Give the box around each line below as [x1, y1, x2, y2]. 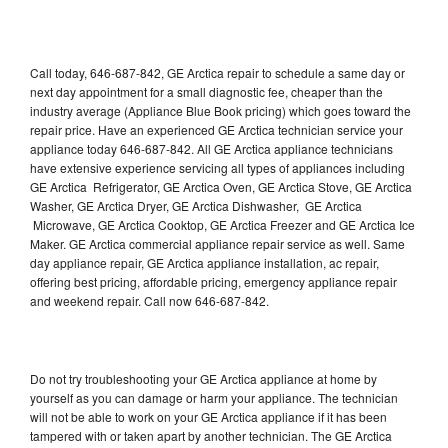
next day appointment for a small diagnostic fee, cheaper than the [30, 82, 383, 100]
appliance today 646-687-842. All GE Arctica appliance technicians [30, 139, 393, 157]
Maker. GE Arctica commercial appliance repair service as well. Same [30, 234, 405, 252]
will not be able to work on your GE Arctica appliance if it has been [30, 407, 387, 425]
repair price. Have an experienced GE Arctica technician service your [30, 120, 403, 138]
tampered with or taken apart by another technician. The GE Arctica [30, 426, 392, 444]
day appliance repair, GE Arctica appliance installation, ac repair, [30, 253, 379, 271]
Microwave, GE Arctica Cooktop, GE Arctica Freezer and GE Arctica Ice [30, 215, 415, 233]
